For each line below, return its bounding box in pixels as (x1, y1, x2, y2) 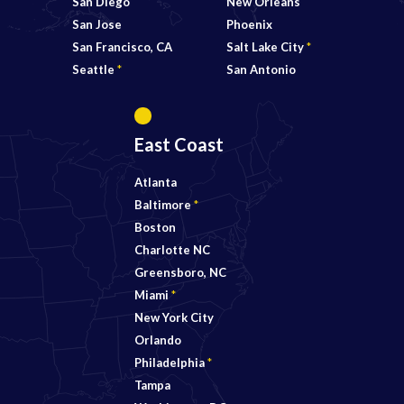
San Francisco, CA (72, 40, 172, 54)
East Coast (134, 133, 224, 155)
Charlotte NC (134, 243, 210, 257)
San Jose (72, 17, 122, 32)
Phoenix (226, 17, 272, 32)
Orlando (134, 333, 181, 347)
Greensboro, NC (134, 265, 226, 280)
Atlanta (134, 175, 177, 189)
